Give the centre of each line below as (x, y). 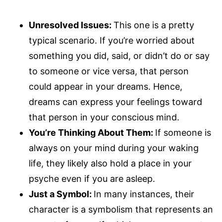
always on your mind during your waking (114, 148)
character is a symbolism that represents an (121, 209)
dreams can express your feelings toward (115, 102)
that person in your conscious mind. (104, 117)
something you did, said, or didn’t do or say (119, 55)
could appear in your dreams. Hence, (106, 86)
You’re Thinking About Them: (92, 132)
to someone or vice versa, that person (109, 71)
